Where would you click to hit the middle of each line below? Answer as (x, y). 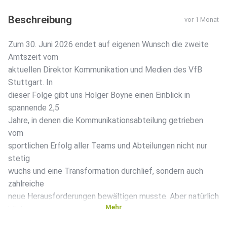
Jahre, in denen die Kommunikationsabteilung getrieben (106, 121)
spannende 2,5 (34, 108)
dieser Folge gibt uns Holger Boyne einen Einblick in (99, 95)
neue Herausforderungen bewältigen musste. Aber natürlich (113, 197)
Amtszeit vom (33, 57)
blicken (21, 209)
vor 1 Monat (202, 20)
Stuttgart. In (30, 83)
